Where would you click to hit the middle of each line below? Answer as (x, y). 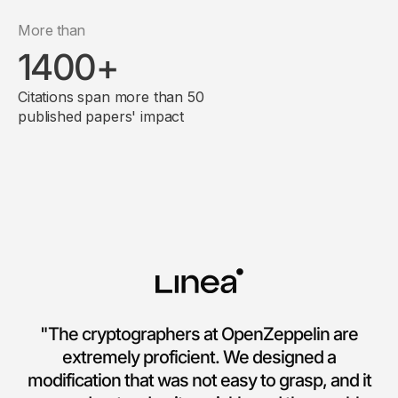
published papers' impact (101, 116)
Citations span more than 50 (111, 96)
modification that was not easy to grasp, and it (199, 380)
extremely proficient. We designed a (199, 357)
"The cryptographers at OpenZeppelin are (199, 334)
